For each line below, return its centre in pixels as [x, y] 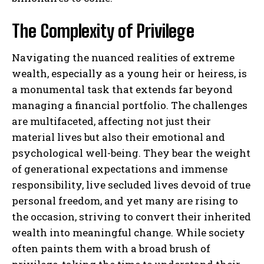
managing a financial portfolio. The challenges [130, 105]
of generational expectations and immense [120, 169]
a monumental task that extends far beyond [122, 89]
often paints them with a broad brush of [111, 248]
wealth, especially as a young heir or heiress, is [129, 73]
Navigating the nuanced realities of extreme [123, 57]
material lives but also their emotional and [118, 137]
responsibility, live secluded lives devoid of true [131, 184]
